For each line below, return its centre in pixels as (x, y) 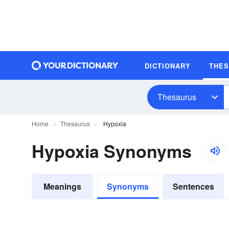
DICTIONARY (168, 65)
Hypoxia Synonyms (112, 151)
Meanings (62, 186)
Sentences (193, 186)
